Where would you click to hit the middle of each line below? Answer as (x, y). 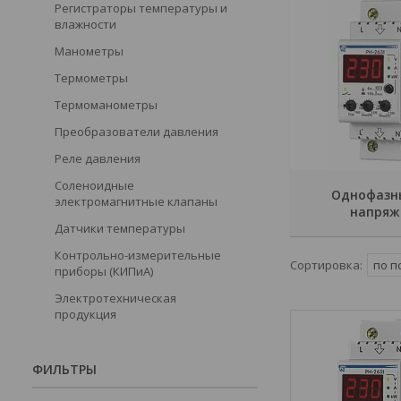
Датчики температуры (120, 228)
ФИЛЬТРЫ (64, 369)
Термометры (91, 78)
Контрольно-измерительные (138, 255)
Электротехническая (115, 298)
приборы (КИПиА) (104, 271)
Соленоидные (94, 185)
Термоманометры (106, 105)
